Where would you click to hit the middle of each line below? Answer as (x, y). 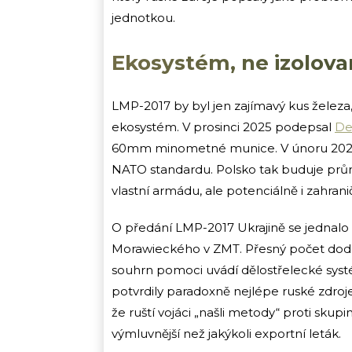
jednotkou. (143, 17)
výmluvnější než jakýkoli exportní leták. (226, 333)
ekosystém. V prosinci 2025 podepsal (223, 126)
